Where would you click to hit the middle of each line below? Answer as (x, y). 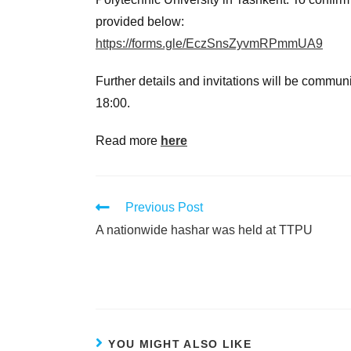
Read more (128, 141)
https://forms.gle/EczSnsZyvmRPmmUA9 (209, 43)
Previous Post (164, 207)
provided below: (140, 22)
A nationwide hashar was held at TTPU (204, 230)
